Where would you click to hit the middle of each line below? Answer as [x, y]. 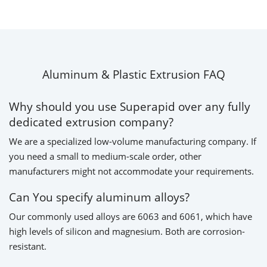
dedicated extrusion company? [91, 122]
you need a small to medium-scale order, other [105, 156]
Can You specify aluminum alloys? [99, 197]
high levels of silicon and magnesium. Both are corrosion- [127, 231]
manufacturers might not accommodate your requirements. [131, 171]
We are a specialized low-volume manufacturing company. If [133, 142]
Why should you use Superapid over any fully [130, 107]
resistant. [28, 246]
